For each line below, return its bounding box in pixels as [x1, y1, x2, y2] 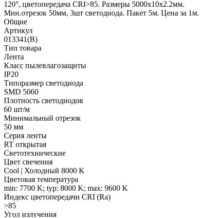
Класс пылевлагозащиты [4, 61, 86, 70]
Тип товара [4, 44, 41, 53]
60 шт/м [4, 105, 30, 114]
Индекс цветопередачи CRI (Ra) [4, 193, 110, 201]
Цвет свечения [4, 158, 53, 166]
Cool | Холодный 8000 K [4, 166, 85, 175]
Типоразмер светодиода [4, 79, 83, 88]
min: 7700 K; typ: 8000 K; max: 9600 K [4, 184, 128, 193]
